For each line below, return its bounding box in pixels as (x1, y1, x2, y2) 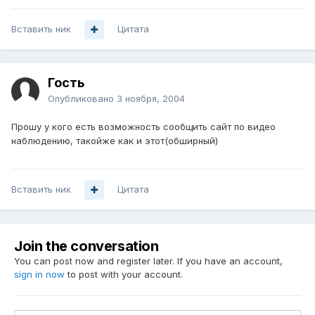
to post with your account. (65, 269, 183, 281)
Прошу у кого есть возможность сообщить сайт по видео (11, 121, 276, 133)
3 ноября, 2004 (117, 93, 185, 105)
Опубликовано (48, 93, 117, 105)
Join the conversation (14, 238, 159, 255)
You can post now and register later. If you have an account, (14, 255, 283, 267)
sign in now (14, 269, 65, 281)
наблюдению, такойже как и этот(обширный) (11, 135, 218, 147)
